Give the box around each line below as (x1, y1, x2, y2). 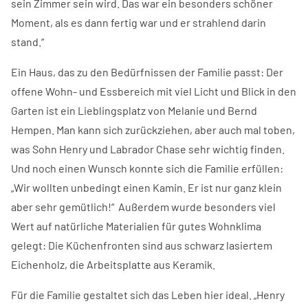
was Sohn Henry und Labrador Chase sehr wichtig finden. (11, 142, 285, 155)
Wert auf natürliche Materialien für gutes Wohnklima (11, 219, 261, 232)
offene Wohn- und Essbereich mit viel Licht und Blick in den (11, 85, 296, 98)
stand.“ (11, 35, 44, 48)
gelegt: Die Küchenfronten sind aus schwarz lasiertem (11, 239, 272, 252)
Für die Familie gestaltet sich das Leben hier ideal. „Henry (11, 288, 285, 301)
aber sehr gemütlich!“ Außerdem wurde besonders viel (11, 200, 276, 213)
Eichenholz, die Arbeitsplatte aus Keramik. (11, 258, 215, 271)
